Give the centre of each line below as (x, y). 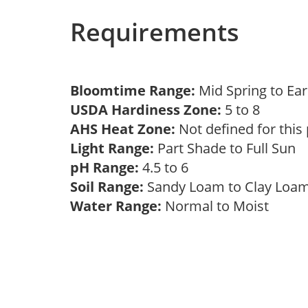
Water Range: (116, 206)
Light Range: (112, 148)
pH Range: (104, 167)
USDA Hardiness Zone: (146, 110)
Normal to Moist (219, 206)
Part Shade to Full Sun (228, 148)
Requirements (155, 32)
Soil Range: (107, 187)
